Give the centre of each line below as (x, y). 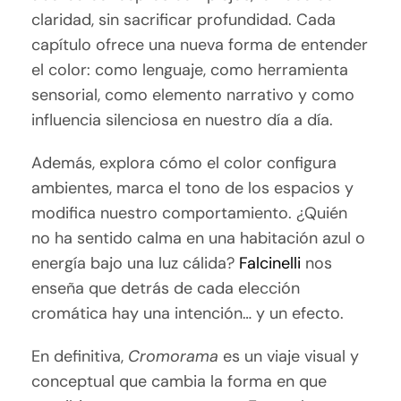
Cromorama (174, 356)
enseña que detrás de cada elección (166, 288)
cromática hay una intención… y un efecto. (188, 313)
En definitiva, (80, 356)
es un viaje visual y (289, 356)
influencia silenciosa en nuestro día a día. (183, 119)
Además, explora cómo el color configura (184, 162)
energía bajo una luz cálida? (136, 263)
